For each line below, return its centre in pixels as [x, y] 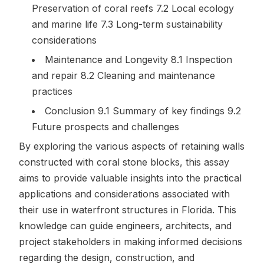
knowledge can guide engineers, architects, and [125, 226]
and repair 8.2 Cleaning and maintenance [123, 75]
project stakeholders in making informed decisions [131, 242]
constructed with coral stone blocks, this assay [124, 162]
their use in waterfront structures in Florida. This [128, 210]
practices [52, 91]
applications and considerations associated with [124, 194]
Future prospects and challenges [105, 127]
